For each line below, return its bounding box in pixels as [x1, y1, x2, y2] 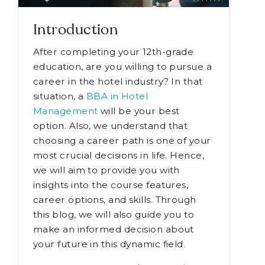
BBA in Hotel [86, 91, 148, 102]
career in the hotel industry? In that [33, 76, 203, 88]
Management [33, 105, 101, 117]
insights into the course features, [33, 179, 189, 191]
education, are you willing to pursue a [33, 61, 212, 73]
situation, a [33, 91, 86, 102]
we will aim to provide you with [33, 164, 180, 176]
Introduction [33, 23, 118, 38]
